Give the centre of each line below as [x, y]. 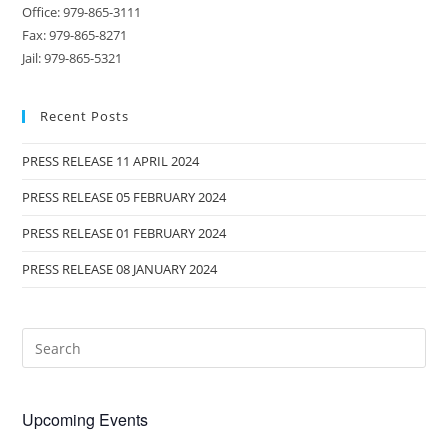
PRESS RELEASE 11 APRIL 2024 [111, 161]
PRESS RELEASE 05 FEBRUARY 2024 [124, 197]
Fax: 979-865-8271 [75, 35]
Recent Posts [85, 116]
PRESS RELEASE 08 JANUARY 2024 [120, 269]
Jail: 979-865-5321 [72, 58]
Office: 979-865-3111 [82, 12]
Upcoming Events [85, 419]
